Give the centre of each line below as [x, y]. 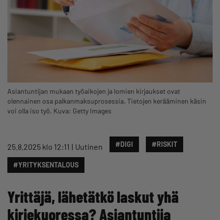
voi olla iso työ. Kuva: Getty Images [59, 110]
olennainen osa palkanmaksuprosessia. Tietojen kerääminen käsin [107, 101]
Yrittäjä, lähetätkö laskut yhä [93, 196]
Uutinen [89, 146]
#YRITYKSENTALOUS [46, 165]
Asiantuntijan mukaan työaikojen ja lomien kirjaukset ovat [94, 91]
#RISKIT [165, 144]
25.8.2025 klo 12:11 [39, 146]
